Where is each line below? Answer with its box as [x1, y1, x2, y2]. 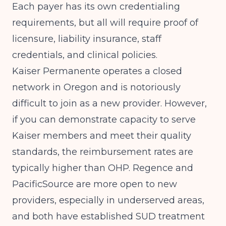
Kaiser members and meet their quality [12, 130, 191, 141]
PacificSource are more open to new [12, 179, 177, 190]
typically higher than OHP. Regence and [12, 162, 193, 174]
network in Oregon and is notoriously [12, 82, 181, 93]
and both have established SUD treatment [12, 211, 205, 222]
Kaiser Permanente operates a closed [12, 66, 182, 77]
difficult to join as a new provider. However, [12, 98, 207, 109]
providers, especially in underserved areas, [12, 195, 204, 206]
